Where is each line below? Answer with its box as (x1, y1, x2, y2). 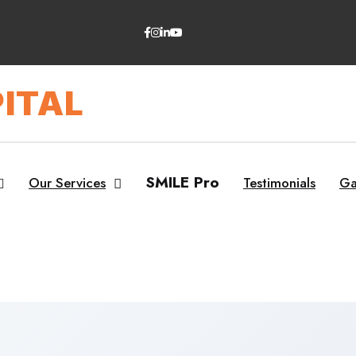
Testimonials (243, 173, 315, 192)
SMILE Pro (145, 172, 219, 193)
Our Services (29, 173, 106, 192)
